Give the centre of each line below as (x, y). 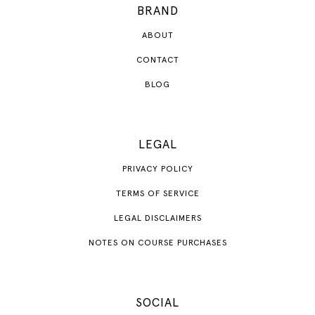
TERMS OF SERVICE (157, 194)
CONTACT (157, 61)
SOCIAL (157, 304)
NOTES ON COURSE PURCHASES (157, 244)
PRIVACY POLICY (157, 170)
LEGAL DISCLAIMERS (157, 219)
